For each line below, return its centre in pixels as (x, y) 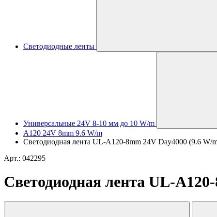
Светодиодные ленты (59, 46)
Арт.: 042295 (25, 158)
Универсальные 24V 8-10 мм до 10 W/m (89, 123)
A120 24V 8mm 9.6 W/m (63, 133)
